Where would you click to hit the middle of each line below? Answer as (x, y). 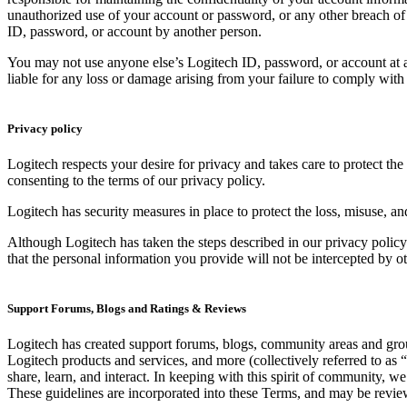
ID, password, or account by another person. (134, 31)
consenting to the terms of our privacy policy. (136, 181)
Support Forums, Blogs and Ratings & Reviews (127, 309)
